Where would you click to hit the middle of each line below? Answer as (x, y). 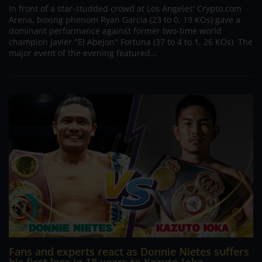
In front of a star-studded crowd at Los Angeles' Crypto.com (125, 8)
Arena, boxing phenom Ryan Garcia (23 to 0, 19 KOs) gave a (125, 19)
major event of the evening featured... (83, 53)
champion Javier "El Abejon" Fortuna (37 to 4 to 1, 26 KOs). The (131, 42)
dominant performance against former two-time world (115, 30)
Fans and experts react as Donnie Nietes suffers (129, 252)
